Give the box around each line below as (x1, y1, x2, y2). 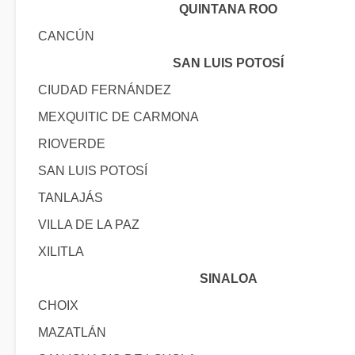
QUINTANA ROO (179, 2, 277, 16)
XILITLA (38, 245, 84, 258)
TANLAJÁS (38, 191, 103, 204)
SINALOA (199, 272, 258, 285)
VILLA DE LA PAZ (38, 218, 139, 231)
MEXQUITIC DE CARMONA (38, 110, 199, 124)
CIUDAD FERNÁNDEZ (38, 83, 171, 97)
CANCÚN (38, 29, 94, 43)
